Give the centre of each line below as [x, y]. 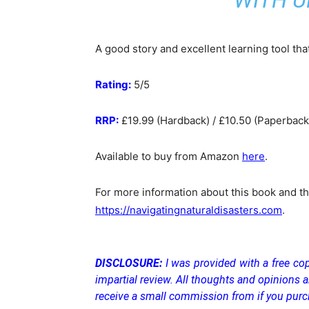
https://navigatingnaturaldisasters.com [189, 210]
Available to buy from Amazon [169, 156]
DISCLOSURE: [129, 263]
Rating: [113, 84]
